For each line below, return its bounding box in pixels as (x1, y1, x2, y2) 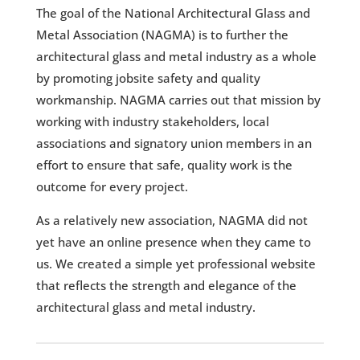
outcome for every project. (35, 178, 188, 194)
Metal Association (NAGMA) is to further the (35, 26, 288, 43)
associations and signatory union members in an (35, 134, 312, 151)
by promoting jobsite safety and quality (35, 69, 260, 86)
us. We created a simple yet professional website (35, 255, 316, 272)
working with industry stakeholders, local (35, 112, 269, 129)
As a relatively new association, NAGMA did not (35, 211, 308, 228)
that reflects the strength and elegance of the (35, 276, 297, 293)
